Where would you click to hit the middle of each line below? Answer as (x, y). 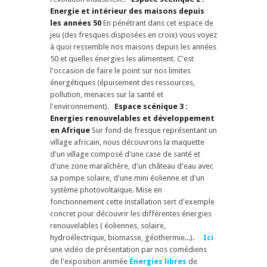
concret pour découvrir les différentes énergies (131, 213)
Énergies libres (158, 261)
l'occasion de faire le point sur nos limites (120, 70)
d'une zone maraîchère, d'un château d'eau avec (132, 166)
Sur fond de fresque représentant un (153, 130)
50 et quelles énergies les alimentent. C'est (122, 58)
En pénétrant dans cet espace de (157, 23)
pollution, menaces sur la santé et (107, 94)
